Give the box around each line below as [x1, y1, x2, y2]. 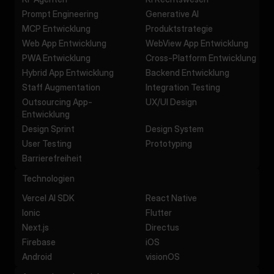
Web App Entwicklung [22, 38, 106, 48]
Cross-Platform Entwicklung [146, 53, 256, 63]
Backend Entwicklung [146, 67, 229, 78]
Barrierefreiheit [22, 153, 82, 163]
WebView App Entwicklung [146, 38, 248, 48]
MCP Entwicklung [22, 23, 91, 34]
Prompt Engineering [22, 9, 98, 19]
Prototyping [146, 138, 192, 149]
